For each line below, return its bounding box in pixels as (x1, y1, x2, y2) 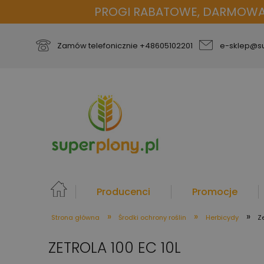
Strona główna (51, 212, 100, 222)
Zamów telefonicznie (57, 40, 140, 51)
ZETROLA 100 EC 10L (48, 237, 181, 258)
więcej (97, 217, 127, 231)
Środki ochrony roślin (118, 212, 187, 222)
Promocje (192, 184, 237, 199)
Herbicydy (205, 212, 239, 222)
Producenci (97, 184, 150, 199)
